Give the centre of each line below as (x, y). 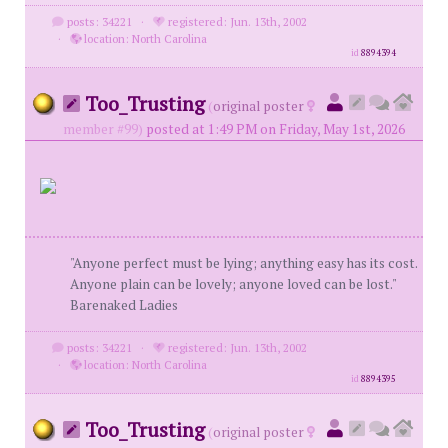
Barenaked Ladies (124, 305)
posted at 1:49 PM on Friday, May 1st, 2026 (275, 129)
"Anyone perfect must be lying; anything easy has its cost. (243, 263)
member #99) (103, 129)
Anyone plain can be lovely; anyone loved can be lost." (233, 284)
